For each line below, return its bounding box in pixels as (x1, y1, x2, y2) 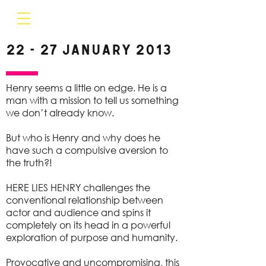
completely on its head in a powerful (6, 218, 170, 231)
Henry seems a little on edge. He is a (6, 81, 167, 94)
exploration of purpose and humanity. (6, 231, 178, 243)
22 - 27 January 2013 (6, 43, 172, 58)
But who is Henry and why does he (6, 131, 160, 144)
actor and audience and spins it (6, 206, 151, 218)
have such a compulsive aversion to (6, 144, 168, 156)
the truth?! (6, 156, 52, 169)
